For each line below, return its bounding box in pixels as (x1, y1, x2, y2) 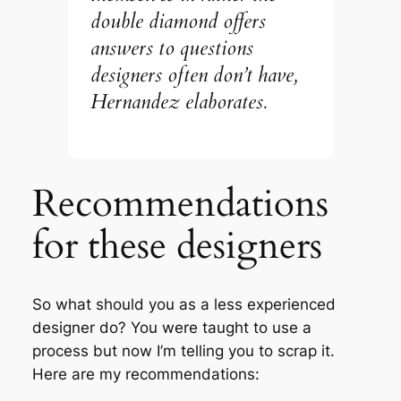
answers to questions (90, 33, 254, 62)
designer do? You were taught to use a (31, 319, 311, 337)
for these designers (31, 221, 322, 272)
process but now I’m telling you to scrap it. (31, 342, 335, 361)
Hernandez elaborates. (90, 87, 268, 115)
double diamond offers (90, 6, 267, 35)
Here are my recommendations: (31, 365, 260, 384)
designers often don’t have (90, 60, 294, 89)
